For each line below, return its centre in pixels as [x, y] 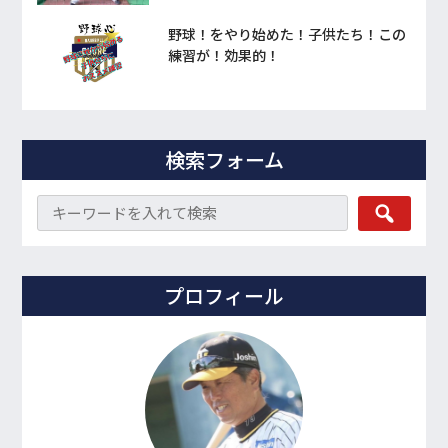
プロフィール [224, 295]
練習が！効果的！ [224, 55]
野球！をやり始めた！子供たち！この [287, 34]
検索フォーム [224, 159]
